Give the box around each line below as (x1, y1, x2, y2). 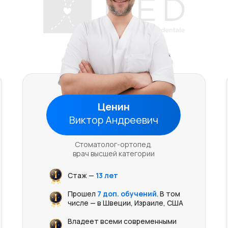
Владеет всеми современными (67, 216, 177, 226)
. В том (156, 189, 180, 198)
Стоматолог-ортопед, (75, 139, 152, 149)
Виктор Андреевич (69, 113, 158, 127)
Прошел (67, 189, 97, 198)
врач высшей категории (72, 149, 155, 158)
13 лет (95, 170, 118, 180)
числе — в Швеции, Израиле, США (67, 198, 183, 208)
